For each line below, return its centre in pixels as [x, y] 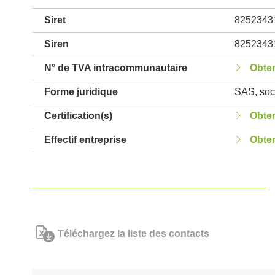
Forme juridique [81, 92]
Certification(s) [78, 116]
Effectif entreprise [85, 140]
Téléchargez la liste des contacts [134, 234]
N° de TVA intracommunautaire [116, 68]
